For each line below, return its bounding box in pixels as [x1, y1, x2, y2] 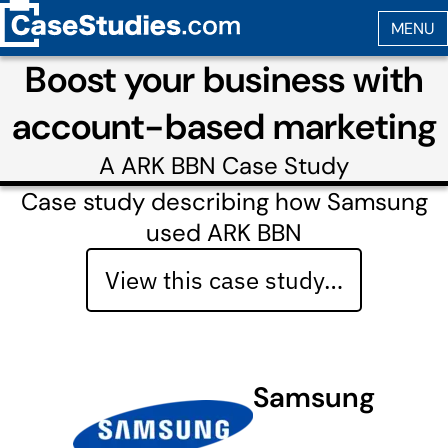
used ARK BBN [146, 217, 302, 248]
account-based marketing [11, 103, 437, 150]
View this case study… [105, 264, 343, 296]
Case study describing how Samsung [20, 186, 428, 217]
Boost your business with [25, 56, 423, 103]
